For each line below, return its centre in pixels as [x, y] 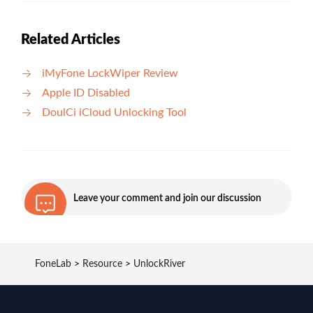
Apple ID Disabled [86, 93]
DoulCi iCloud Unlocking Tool [114, 112]
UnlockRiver [159, 264]
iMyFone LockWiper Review [110, 73]
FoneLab [53, 264]
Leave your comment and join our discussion [167, 198]
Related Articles [71, 39]
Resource [102, 264]
